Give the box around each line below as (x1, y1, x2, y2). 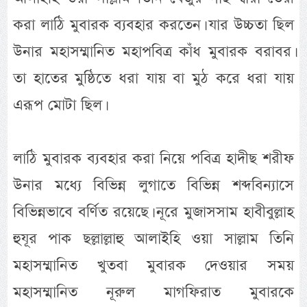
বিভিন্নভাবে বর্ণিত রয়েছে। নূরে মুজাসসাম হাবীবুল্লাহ (13, 201, 294, 223)
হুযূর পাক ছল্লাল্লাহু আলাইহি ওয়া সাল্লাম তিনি (13, 228, 294, 250)
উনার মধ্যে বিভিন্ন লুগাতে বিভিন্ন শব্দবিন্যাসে (13, 175, 294, 197)
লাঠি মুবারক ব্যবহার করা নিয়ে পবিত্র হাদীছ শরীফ (13, 148, 294, 170)
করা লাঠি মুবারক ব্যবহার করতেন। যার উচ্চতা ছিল (13, 14, 294, 36)
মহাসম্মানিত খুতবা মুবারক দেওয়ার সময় (13, 255, 294, 277)
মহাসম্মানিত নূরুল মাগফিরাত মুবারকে (13, 282, 294, 304)
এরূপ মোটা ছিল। (13, 95, 106, 116)
